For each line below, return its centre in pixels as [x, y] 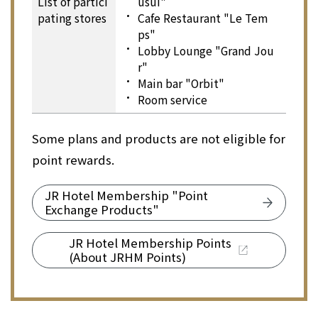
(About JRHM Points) [127, 257]
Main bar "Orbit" [181, 83]
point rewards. [73, 160]
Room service [173, 99]
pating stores [72, 18]
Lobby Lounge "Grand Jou [206, 50]
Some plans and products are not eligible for [158, 139]
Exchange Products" [102, 210]
